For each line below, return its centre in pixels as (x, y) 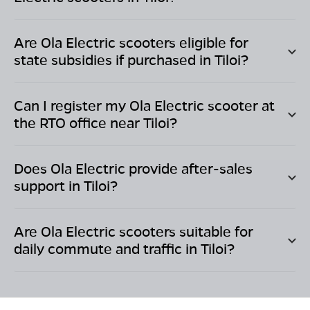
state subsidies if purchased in (114, 60)
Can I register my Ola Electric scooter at (144, 106)
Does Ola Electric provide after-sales (133, 168)
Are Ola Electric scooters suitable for (134, 231)
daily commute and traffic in (107, 249)
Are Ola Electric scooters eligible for (131, 43)
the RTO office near (79, 123)
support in (49, 186)
